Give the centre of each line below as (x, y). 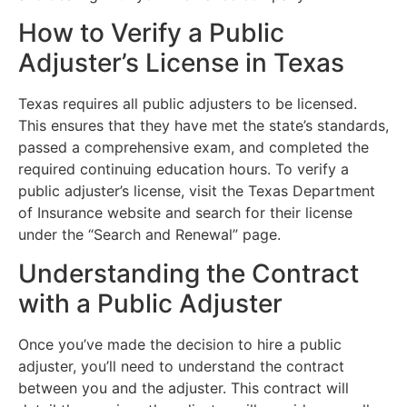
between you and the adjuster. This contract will (184, 387)
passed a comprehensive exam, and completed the (194, 148)
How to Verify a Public (151, 33)
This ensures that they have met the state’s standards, (203, 126)
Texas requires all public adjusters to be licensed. (188, 104)
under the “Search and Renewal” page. (149, 235)
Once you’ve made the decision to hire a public (180, 344)
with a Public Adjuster (150, 303)
